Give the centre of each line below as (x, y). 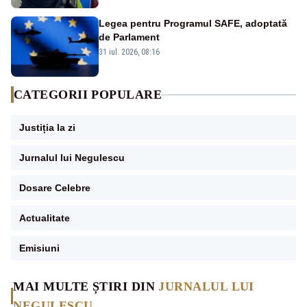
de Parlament (129, 37)
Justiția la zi (47, 128)
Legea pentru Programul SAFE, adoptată (193, 24)
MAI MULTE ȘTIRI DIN (86, 287)
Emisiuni (39, 248)
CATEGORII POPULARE (88, 95)
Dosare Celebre (55, 188)
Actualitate (45, 218)
